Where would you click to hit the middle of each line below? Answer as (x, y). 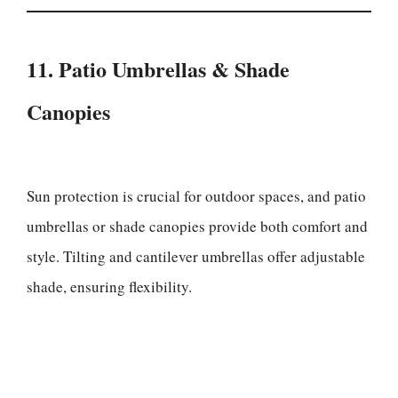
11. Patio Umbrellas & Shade (158, 68)
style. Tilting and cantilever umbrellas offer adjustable (196, 256)
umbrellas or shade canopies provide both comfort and (197, 226)
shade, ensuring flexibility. (109, 286)
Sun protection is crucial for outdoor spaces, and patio (196, 195)
